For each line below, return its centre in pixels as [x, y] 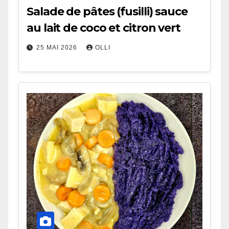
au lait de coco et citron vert [104, 28]
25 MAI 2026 [58, 47]
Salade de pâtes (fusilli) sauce [107, 11]
